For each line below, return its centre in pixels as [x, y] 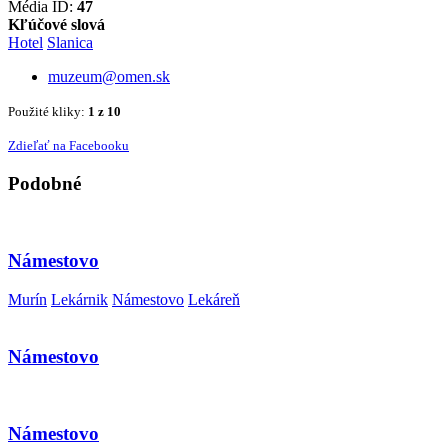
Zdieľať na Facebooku [68, 145]
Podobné [44, 183]
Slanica [70, 42]
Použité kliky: [48, 111]
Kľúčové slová [56, 24]
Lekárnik [79, 299]
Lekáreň [214, 299]
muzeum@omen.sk [109, 76]
